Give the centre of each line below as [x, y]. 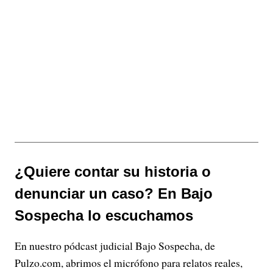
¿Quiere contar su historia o [113, 172]
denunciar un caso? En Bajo [114, 194]
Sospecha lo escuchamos [104, 216]
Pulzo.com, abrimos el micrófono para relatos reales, [129, 263]
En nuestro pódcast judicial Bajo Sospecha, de [115, 246]
